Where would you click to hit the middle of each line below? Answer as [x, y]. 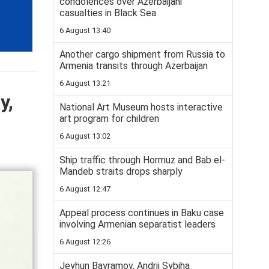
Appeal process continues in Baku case [142, 213]
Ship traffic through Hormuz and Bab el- [142, 160]
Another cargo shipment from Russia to [142, 54]
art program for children [109, 119]
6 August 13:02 [85, 136]
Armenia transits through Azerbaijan [134, 66]
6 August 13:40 [85, 30]
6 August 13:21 [85, 83]
